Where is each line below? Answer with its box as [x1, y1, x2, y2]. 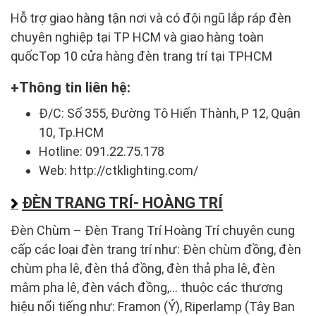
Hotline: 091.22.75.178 [39, 143, 164, 159]
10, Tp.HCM [39, 124, 104, 140]
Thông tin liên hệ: [19, 78, 130, 96]
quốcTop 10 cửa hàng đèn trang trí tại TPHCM [11, 48, 272, 63]
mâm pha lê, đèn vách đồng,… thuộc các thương [11, 279, 283, 295]
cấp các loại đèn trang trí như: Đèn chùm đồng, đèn [11, 241, 301, 257]
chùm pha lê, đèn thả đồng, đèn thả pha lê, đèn [11, 260, 275, 276]
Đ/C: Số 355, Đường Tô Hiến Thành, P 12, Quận [39, 105, 300, 121]
